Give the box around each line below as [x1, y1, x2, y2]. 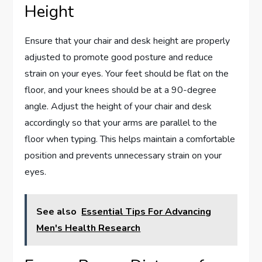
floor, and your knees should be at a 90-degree [25, 84, 217, 97]
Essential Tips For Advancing [81, 205, 212, 219]
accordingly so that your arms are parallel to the [25, 116, 218, 130]
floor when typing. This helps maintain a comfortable [25, 133, 236, 146]
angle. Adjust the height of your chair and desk [25, 100, 212, 113]
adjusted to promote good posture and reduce [25, 51, 213, 64]
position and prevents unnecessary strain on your [25, 149, 222, 163]
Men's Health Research [36, 222, 141, 235]
